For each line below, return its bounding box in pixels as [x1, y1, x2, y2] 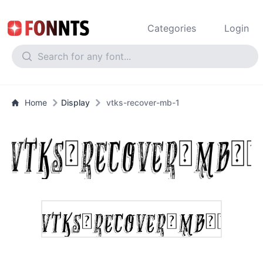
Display [61, 97, 90, 107]
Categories [147, 22, 196, 34]
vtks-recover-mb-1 [106, 97, 180, 107]
